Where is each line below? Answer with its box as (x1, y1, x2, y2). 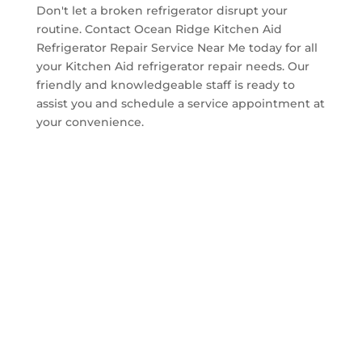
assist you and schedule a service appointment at (36, 95, 325, 111)
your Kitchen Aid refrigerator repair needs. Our (36, 58, 309, 74)
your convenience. (36, 114, 144, 129)
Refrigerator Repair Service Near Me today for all (36, 40, 318, 55)
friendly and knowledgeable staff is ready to (36, 77, 295, 92)
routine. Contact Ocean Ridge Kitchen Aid (36, 21, 282, 36)
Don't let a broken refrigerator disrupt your (36, 2, 288, 18)
